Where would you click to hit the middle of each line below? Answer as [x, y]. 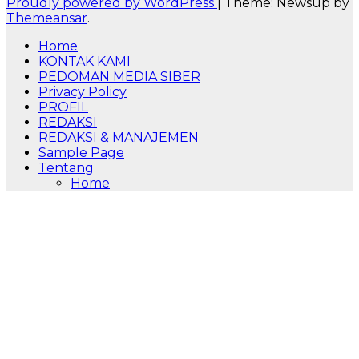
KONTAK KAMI [85, 62]
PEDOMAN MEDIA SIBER [119, 77]
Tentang [66, 168]
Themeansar [47, 18]
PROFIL [63, 107]
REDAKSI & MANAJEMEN [119, 138]
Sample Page [81, 153]
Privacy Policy [83, 92]
